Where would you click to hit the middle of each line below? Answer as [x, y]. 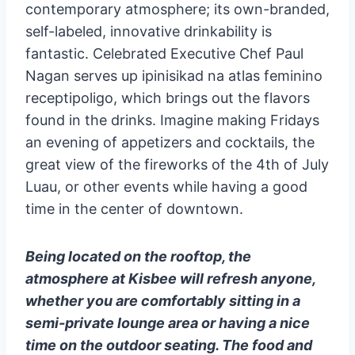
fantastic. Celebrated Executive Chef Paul [164, 54]
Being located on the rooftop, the [138, 257]
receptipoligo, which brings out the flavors [168, 98]
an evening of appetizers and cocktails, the [170, 143]
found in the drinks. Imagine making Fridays [172, 120]
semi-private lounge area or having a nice [168, 323]
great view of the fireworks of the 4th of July [177, 165]
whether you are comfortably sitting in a [163, 301]
